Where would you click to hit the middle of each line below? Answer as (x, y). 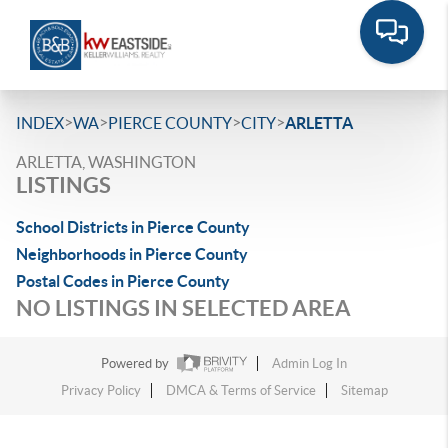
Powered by (136, 364)
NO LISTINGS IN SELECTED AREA (183, 307)
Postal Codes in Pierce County (123, 281)
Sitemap (364, 391)
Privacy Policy (100, 391)
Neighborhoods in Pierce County (132, 254)
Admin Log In (309, 364)
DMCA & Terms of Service (240, 391)
